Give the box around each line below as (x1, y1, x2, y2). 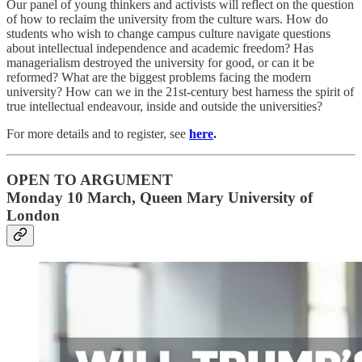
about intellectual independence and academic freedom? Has (6, 41, 314, 56)
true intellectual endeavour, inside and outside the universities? (6, 99, 322, 114)
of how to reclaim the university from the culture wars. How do (6, 12, 328, 27)
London (6, 207, 60, 225)
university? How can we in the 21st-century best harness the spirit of (6, 85, 354, 99)
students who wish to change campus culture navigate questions (6, 27, 330, 41)
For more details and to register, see (6, 127, 189, 141)
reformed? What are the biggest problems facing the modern (6, 70, 311, 85)
